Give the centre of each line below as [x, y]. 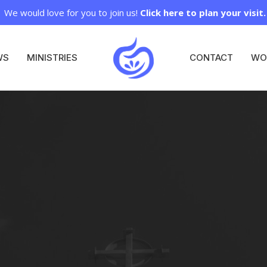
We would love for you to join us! [72, 13]
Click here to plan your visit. [203, 13]
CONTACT [211, 58]
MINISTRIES [52, 58]
